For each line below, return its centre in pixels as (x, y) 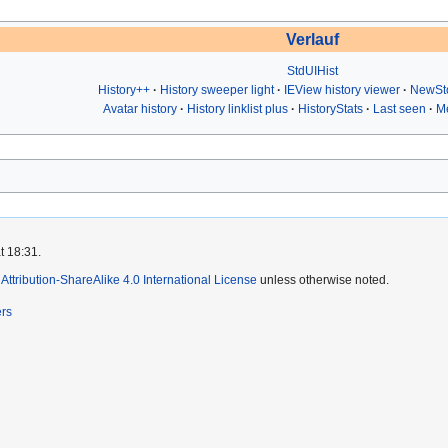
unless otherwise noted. (323, 279)
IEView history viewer (342, 89)
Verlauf (312, 39)
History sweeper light (217, 89)
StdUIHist (312, 70)
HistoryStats (330, 108)
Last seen (399, 108)
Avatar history (139, 108)
